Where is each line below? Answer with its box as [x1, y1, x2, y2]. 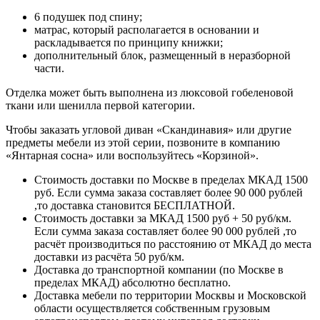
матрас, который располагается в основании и [34, 24, 259, 36]
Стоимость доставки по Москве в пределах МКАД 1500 [34, 174, 308, 186]
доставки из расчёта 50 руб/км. [34, 251, 184, 264]
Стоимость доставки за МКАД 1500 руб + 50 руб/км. [34, 212, 291, 225]
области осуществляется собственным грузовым [34, 302, 270, 315]
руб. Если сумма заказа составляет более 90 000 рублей [34, 186, 303, 199]
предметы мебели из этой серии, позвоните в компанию [6, 136, 280, 149]
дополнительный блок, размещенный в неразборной [34, 49, 291, 62]
